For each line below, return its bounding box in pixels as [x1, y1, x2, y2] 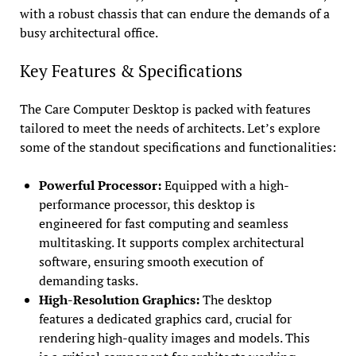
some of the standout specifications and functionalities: [19, 137, 336, 156]
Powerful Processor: [38, 176, 161, 194]
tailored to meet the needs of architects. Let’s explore [19, 118, 320, 137]
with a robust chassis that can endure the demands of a [19, 4, 330, 22]
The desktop [199, 290, 272, 308]
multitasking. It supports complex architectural [38, 233, 304, 251]
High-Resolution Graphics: [38, 290, 199, 308]
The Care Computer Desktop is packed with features [19, 99, 311, 118]
